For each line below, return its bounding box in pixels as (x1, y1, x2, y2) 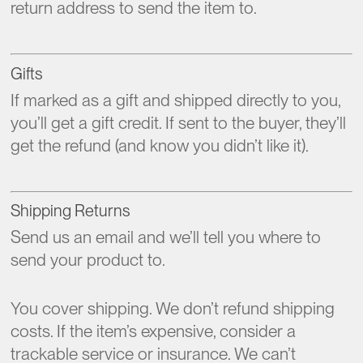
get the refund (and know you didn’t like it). (11, 135, 310, 156)
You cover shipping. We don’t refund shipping (11, 297, 335, 318)
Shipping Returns (11, 201, 130, 220)
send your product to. (11, 250, 166, 270)
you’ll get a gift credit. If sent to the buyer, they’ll (11, 112, 347, 133)
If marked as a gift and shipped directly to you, (11, 89, 341, 110)
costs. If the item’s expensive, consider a (11, 320, 297, 341)
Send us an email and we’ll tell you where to (11, 227, 322, 247)
